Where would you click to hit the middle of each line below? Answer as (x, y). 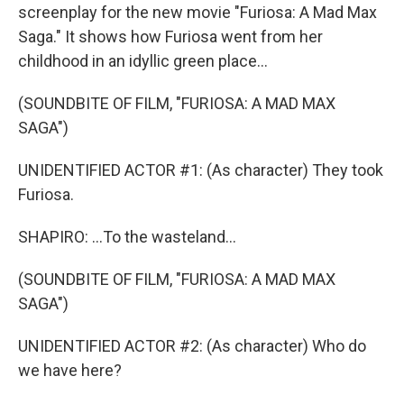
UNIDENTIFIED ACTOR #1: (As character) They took (201, 170)
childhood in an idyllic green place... (143, 61)
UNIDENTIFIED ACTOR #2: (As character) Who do (192, 346)
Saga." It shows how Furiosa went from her (170, 37)
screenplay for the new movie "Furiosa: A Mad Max (197, 12)
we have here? (70, 370)
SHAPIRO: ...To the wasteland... (127, 237)
